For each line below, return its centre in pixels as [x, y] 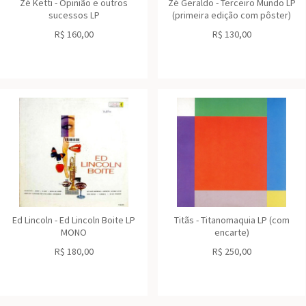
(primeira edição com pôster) [232, 15]
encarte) [232, 232]
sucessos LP [74, 15]
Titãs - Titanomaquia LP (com [232, 220]
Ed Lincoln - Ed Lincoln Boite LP [74, 220]
